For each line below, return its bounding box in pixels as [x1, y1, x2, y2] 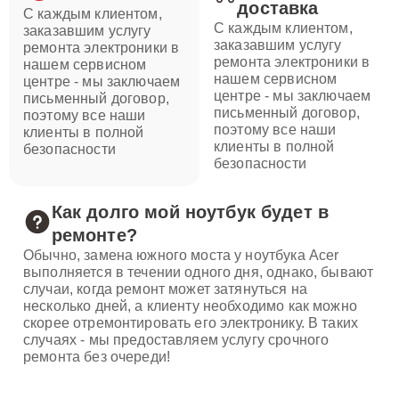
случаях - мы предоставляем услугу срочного [23, 332, 330, 347]
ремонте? [51, 225, 137, 245]
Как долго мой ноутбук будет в [51, 202, 330, 222]
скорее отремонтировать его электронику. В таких [23, 315, 359, 330]
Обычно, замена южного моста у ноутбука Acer [23, 248, 339, 263]
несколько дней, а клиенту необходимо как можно [23, 298, 357, 313]
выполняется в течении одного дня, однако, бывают [23, 265, 374, 280]
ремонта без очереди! [23, 349, 170, 364]
